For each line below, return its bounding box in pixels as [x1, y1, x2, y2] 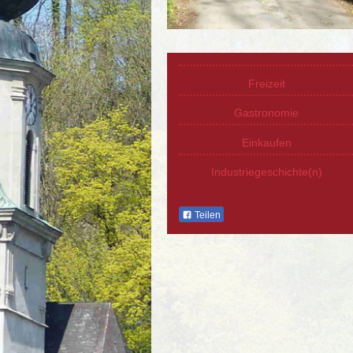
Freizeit [247, 76, 285, 90]
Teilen [192, 210, 221, 221]
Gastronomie [234, 106, 299, 120]
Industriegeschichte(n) [210, 165, 322, 179]
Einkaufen [241, 136, 292, 149]
